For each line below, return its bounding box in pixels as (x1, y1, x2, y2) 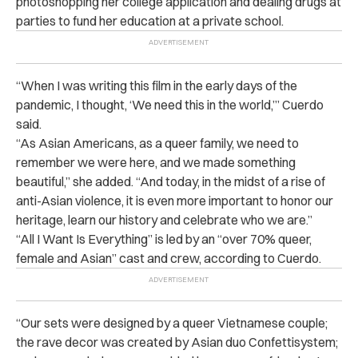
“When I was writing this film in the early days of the (16, 77, 297, 93)
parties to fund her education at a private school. (16, 12, 284, 29)
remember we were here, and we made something (16, 153, 296, 170)
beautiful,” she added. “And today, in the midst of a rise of (16, 173, 325, 189)
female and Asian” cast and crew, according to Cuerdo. (16, 249, 321, 266)
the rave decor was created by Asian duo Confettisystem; (16, 333, 338, 350)
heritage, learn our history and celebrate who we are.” (16, 211, 312, 228)
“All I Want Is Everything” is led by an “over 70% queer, (16, 230, 312, 247)
